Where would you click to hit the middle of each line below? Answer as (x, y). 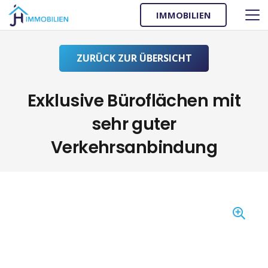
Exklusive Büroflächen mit (134, 101)
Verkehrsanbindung (134, 148)
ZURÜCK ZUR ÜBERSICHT (134, 58)
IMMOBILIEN (183, 15)
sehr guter (134, 124)
